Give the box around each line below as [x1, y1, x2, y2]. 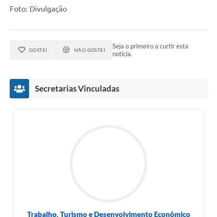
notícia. [112, 49, 133, 58]
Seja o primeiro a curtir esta [112, 42, 189, 50]
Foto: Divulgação [10, 4, 67, 13]
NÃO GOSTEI [74, 46, 106, 53]
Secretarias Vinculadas [35, 83, 119, 93]
